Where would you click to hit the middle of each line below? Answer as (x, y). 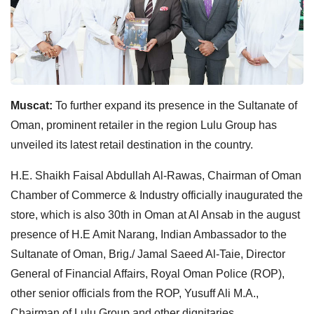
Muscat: (33, 105)
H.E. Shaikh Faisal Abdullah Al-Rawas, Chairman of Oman (156, 175)
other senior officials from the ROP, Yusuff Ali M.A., (135, 293)
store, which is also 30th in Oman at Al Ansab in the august (155, 214)
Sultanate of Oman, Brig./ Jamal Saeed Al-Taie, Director (148, 254)
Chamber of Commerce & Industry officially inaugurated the (157, 195)
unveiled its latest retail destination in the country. (132, 144)
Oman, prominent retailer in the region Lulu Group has (144, 125)
